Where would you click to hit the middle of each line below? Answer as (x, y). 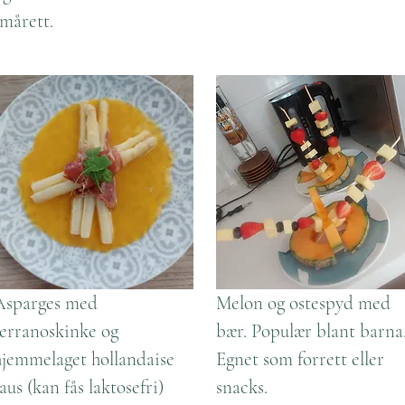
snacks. (242, 387)
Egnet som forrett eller (300, 359)
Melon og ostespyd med (303, 303)
